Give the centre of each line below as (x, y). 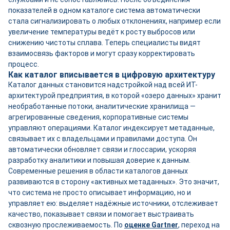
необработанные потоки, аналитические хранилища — (102, 106)
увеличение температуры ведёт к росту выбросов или (102, 32)
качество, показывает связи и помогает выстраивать (101, 214)
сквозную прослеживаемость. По (66, 225)
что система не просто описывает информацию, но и (100, 193)
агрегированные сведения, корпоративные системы (98, 117)
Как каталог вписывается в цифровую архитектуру (112, 75)
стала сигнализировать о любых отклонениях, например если (114, 21)
